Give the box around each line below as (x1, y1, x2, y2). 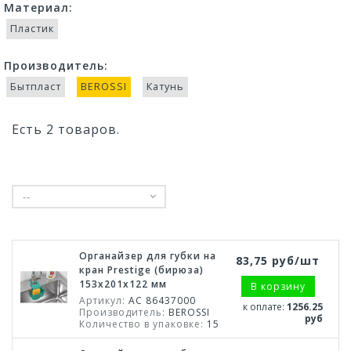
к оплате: (243, 300, 287, 313)
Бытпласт (10, 80, 61, 93)
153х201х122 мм (79, 277, 167, 291)
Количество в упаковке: (79, 317, 204, 331)
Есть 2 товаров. (12, 121, 120, 138)
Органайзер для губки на (79, 249, 216, 262)
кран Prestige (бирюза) (79, 263, 204, 277)
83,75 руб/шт (236, 253, 320, 268)
